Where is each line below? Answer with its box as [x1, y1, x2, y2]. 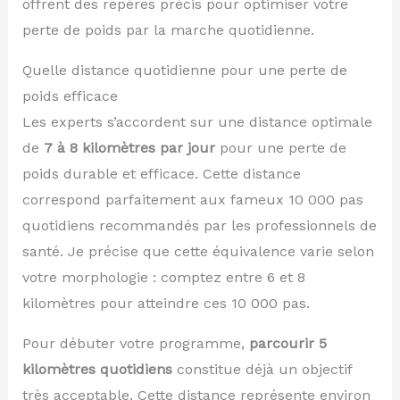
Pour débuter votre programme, [21, 334, 249, 352]
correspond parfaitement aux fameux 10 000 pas [21, 190, 363, 208]
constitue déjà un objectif [171, 360, 352, 378]
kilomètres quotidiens [21, 360, 172, 378]
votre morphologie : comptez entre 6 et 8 [21, 268, 305, 286]
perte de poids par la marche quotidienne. [21, 21, 314, 38]
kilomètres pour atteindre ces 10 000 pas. [21, 294, 310, 312]
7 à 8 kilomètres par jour [43, 138, 215, 156]
